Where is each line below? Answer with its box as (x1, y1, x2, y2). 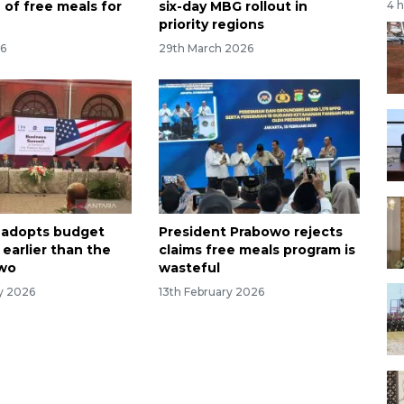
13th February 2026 (158, 284, 264, 298)
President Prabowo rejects (158, 223, 343, 240)
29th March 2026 (158, 41, 253, 55)
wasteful (158, 259, 220, 276)
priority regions (158, 16, 264, 33)
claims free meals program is (158, 241, 355, 258)
